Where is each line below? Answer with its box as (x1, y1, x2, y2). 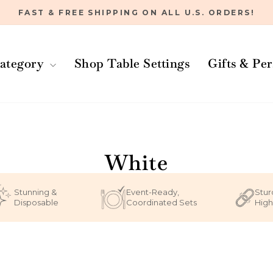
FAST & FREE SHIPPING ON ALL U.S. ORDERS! (18, 8, 255, 17)
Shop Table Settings (74, 55, 190, 72)
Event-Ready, (126, 186, 179, 197)
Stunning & (13, 186, 57, 197)
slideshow (135, 37, 183, 49)
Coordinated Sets (126, 197, 197, 207)
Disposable (13, 197, 58, 207)
